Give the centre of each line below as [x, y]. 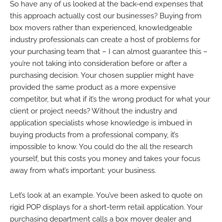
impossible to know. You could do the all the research [101, 146]
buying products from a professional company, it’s [94, 135]
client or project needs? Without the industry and [93, 111]
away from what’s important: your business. [83, 170]
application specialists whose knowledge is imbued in [101, 123]
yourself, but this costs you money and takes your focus [105, 158]
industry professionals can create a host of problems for [105, 39]
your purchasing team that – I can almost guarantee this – [109, 51]
